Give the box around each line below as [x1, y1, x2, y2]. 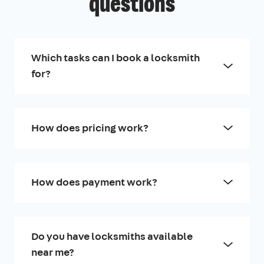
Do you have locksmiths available [31, 229, 193, 243]
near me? [31, 245, 74, 259]
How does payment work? [31, 174, 157, 189]
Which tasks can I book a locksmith [31, 50, 200, 65]
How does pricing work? [31, 120, 148, 135]
